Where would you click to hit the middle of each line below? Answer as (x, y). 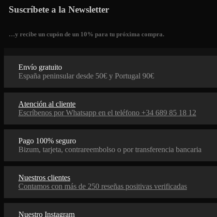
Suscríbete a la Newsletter (59, 10)
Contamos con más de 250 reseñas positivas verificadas (103, 186)
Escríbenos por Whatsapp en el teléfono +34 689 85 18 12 (107, 113)
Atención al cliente (47, 104)
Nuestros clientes (44, 178)
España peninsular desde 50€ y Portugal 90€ (86, 76)
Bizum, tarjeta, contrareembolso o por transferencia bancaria (110, 150)
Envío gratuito (40, 67)
